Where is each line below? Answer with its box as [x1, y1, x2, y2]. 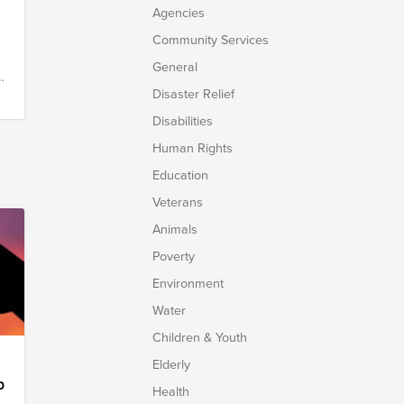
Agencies [151, 3, 205, 22]
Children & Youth [151, 327, 247, 346]
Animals [151, 219, 197, 238]
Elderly [151, 354, 190, 373]
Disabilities [151, 111, 213, 130]
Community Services [151, 30, 269, 49]
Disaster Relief [151, 84, 234, 103]
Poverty [151, 246, 195, 265]
